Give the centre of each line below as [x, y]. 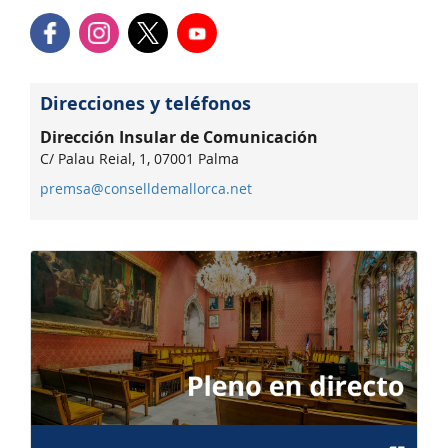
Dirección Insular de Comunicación [179, 137]
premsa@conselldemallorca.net [146, 188]
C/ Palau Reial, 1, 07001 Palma [139, 159]
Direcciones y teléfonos [145, 103]
